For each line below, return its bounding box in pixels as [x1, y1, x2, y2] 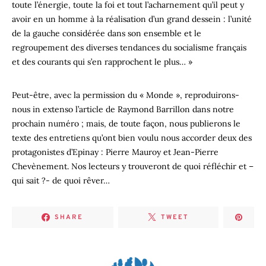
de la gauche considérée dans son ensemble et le [12, 28, 201, 39]
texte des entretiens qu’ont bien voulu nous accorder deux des [12, 132, 252, 143]
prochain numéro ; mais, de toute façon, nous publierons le [12, 118, 240, 129]
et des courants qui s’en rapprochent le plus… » [12, 56, 192, 67]
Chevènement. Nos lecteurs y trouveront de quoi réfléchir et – [12, 161, 254, 172]
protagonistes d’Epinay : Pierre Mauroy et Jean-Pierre [12, 147, 218, 157]
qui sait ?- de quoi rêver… [12, 175, 110, 186]
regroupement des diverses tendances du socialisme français [12, 42, 246, 53]
